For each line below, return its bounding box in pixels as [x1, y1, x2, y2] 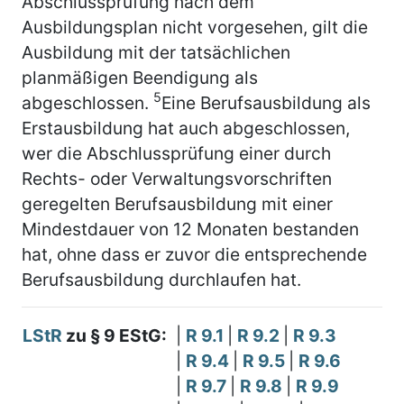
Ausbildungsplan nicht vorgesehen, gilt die [22, 15, 368, 38]
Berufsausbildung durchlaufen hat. [22, 268, 301, 290]
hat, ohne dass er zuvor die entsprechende [22, 243, 367, 265]
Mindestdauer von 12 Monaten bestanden [22, 217, 359, 240]
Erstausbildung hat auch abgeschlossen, [22, 116, 350, 139]
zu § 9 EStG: [62, 324, 167, 346]
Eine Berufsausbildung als [161, 91, 371, 114]
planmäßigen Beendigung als [22, 66, 258, 88]
